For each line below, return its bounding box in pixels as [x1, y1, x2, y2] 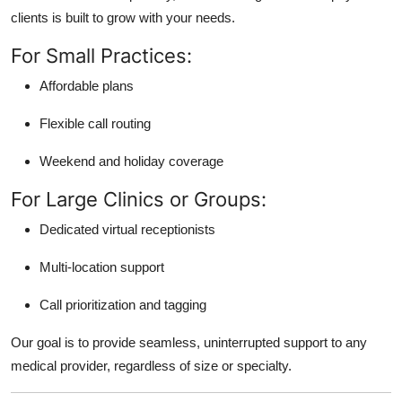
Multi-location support [39, 258, 164, 275]
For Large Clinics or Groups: [11, 187, 267, 211]
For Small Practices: [11, 43, 192, 67]
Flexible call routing [39, 115, 151, 131]
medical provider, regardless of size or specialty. [11, 357, 292, 373]
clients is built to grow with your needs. [11, 9, 235, 25]
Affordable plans [39, 77, 134, 93]
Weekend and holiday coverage [39, 153, 223, 169]
